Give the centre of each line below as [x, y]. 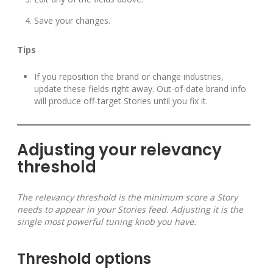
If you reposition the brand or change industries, [129, 77]
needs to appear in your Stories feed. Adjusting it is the [130, 210]
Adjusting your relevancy [119, 150]
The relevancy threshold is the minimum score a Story [127, 197]
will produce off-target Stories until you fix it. [121, 101]
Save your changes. [72, 21]
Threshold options [84, 259]
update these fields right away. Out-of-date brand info [140, 89]
